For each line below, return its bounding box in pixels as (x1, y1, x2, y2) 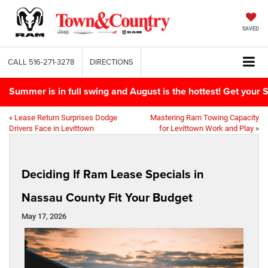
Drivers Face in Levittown (9, 123, 94, 133)
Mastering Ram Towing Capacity (150, 112, 259, 122)
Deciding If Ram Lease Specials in (22, 165, 204, 182)
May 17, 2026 (22, 211, 66, 221)
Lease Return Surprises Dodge (14, 112, 117, 122)
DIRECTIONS (90, 56, 133, 67)
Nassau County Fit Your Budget (22, 188, 193, 206)
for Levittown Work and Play (159, 123, 254, 133)
